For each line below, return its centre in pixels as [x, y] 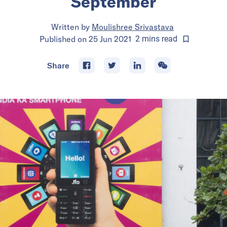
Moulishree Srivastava [133, 27]
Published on [64, 39]
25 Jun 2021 [110, 39]
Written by [70, 27]
